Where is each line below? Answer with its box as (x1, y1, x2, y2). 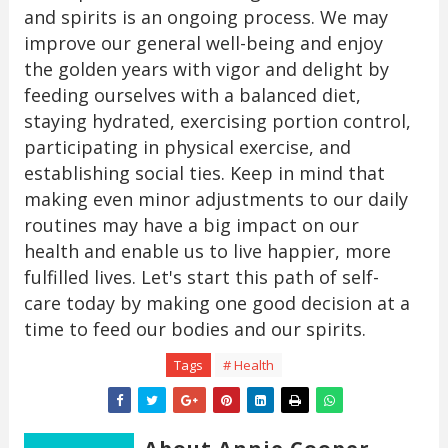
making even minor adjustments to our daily (23, 187, 408, 212)
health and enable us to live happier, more (23, 239, 391, 264)
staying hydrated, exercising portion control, (23, 109, 411, 134)
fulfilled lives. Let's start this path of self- (23, 265, 379, 290)
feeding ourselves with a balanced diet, (23, 83, 361, 108)
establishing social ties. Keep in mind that (23, 161, 385, 186)
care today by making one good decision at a (23, 291, 410, 316)
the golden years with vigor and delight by (23, 57, 389, 82)
